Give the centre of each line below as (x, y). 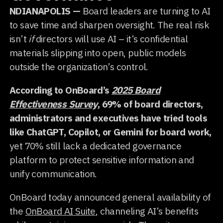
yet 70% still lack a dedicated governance (96, 145)
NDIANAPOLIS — (46, 10)
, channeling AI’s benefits (147, 211)
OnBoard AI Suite (60, 211)
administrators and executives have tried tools (108, 117)
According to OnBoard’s (61, 90)
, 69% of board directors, (150, 104)
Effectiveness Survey (54, 104)
